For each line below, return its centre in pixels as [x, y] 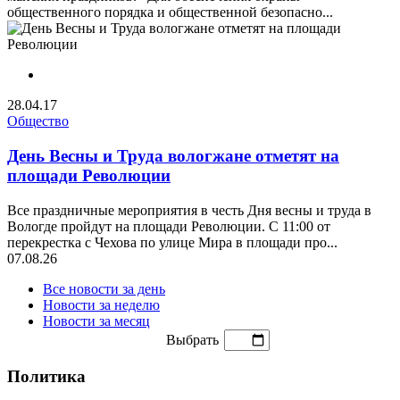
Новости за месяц [96, 321]
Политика [46, 377]
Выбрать [192, 339]
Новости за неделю [101, 304]
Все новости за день [104, 288]
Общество [38, 121]
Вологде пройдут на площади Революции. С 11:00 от [169, 226]
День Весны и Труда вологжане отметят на [173, 156]
